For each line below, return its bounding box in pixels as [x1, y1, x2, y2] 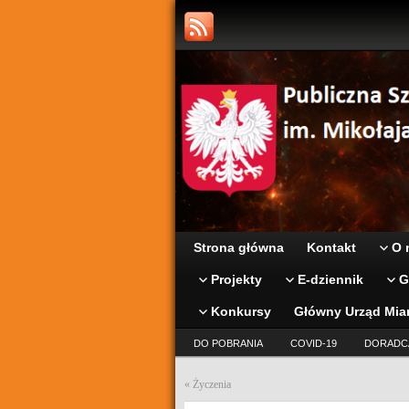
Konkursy [211, 304, 271, 319]
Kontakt [307, 240, 356, 255]
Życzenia [193, 378, 231, 391]
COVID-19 [290, 338, 337, 349]
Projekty [211, 272, 262, 287]
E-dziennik [298, 272, 363, 287]
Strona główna [194, 240, 284, 255]
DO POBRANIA [194, 338, 263, 349]
